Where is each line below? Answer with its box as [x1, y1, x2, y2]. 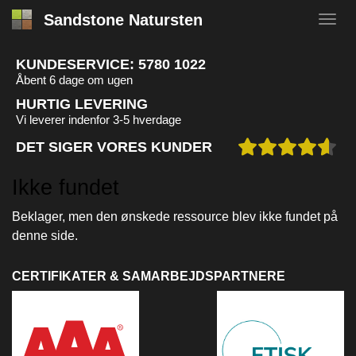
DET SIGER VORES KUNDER [16, 138, 212, 155]
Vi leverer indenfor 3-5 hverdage [16, 113, 181, 126]
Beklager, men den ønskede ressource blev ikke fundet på [12, 210, 338, 223]
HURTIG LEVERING [16, 96, 148, 112]
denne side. [12, 229, 78, 242]
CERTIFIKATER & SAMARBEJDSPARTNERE [12, 269, 285, 283]
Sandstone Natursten [44, 11, 203, 29]
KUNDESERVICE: [16, 56, 138, 72]
